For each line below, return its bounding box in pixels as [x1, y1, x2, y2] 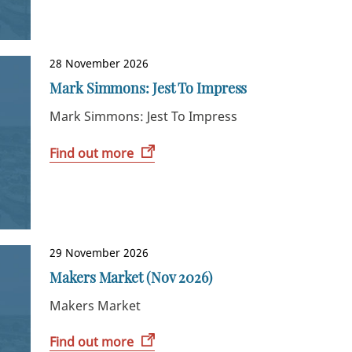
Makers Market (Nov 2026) [49, 267, 212, 287]
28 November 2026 [49, 56, 149, 71]
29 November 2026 [49, 244, 149, 260]
